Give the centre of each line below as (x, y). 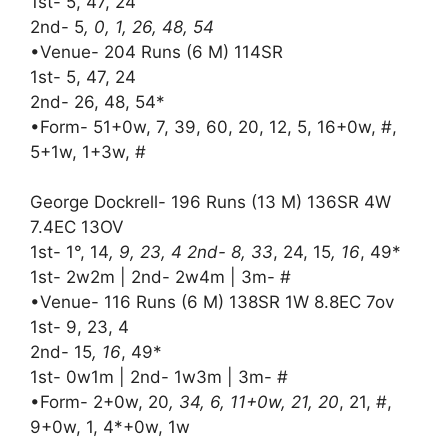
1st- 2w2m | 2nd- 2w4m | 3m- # (160, 277)
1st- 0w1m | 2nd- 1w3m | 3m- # (159, 377)
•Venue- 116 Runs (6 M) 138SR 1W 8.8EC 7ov (212, 302)
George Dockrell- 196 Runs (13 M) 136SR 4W (210, 202)
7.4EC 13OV (77, 227)
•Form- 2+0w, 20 (99, 402)
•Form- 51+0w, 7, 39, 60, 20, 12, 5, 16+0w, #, (213, 126)
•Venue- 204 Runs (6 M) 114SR (156, 51)
